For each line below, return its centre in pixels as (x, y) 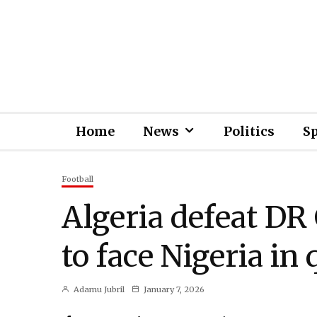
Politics (249, 131)
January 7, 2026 (174, 289)
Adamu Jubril (98, 289)
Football (77, 179)
